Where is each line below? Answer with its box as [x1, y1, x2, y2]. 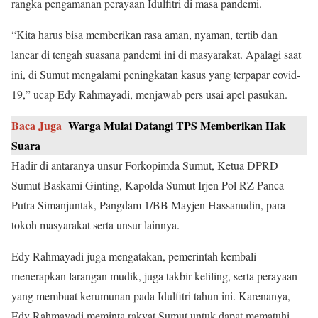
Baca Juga [11, 116, 62, 133]
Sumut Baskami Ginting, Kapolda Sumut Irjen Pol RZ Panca [11, 177, 284, 192]
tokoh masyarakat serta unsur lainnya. [11, 216, 180, 232]
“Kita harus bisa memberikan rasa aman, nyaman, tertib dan [11, 26, 278, 42]
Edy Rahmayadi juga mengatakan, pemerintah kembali [11, 248, 256, 263]
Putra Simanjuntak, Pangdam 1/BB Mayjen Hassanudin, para [11, 197, 285, 212]
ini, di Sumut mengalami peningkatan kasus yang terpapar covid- [11, 66, 300, 82]
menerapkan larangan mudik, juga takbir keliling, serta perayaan [11, 268, 297, 283]
